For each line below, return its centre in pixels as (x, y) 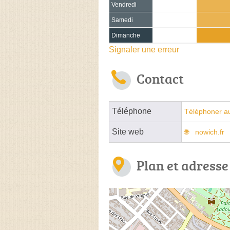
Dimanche (126, 35)
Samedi (122, 20)
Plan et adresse (183, 165)
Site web (128, 131)
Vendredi (124, 4)
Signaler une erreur (144, 49)
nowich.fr (210, 132)
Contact (160, 78)
